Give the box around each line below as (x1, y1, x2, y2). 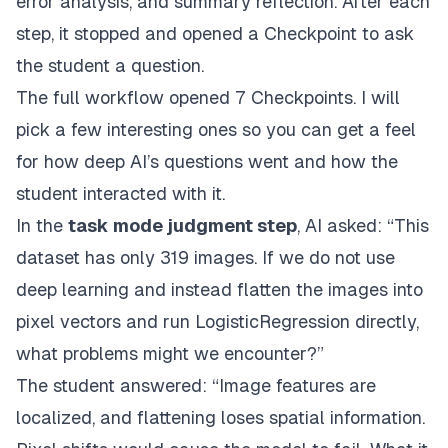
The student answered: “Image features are (16, 375, 376, 397)
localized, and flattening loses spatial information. (16, 407, 425, 429)
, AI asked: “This (297, 215, 429, 237)
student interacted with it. (16, 183, 225, 205)
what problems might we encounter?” (16, 343, 324, 365)
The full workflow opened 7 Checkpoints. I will (16, 87, 400, 109)
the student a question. (16, 55, 204, 77)
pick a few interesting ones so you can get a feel (16, 119, 416, 141)
